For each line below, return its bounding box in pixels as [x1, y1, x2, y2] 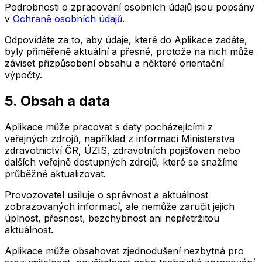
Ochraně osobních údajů [13, 13, 122, 25]
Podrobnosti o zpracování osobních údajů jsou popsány [5, 1, 254, 13]
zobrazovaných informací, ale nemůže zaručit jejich [5, 200, 235, 212]
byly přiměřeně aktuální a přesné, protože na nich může [5, 46, 254, 58]
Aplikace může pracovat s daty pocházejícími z [5, 120, 213, 133]
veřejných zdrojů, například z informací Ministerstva [5, 132, 235, 144]
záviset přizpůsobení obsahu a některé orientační [5, 57, 224, 70]
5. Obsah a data [5, 92, 110, 110]
